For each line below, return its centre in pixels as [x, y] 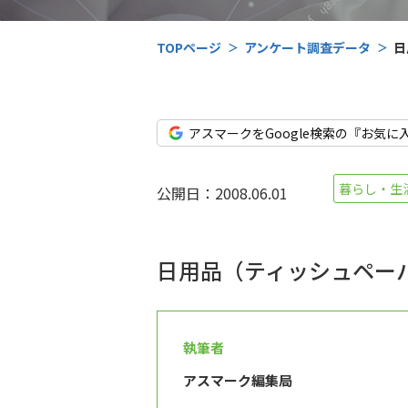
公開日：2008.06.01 [222, 193]
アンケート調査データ [307, 47]
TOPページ [189, 47]
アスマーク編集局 [238, 380]
